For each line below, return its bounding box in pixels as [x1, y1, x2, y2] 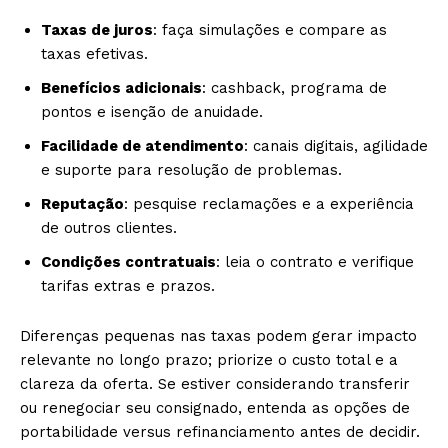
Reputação [41, 195, 124, 213]
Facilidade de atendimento [41, 137, 244, 155]
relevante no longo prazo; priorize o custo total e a [20, 351, 398, 369]
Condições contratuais [41, 253, 216, 271]
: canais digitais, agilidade [244, 137, 428, 155]
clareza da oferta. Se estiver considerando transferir [20, 375, 410, 393]
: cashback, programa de [202, 79, 387, 97]
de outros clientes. [41, 219, 177, 237]
